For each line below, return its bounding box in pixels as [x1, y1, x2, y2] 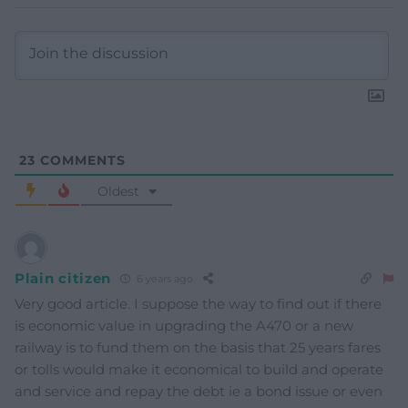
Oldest [97, 182, 139, 199]
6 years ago [134, 272, 194, 286]
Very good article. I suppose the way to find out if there [15, 294, 382, 312]
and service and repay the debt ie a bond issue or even [15, 382, 382, 400]
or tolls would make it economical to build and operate [15, 360, 383, 378]
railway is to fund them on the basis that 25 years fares [15, 338, 381, 356]
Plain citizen [15, 270, 112, 288]
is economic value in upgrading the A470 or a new [15, 316, 353, 334]
